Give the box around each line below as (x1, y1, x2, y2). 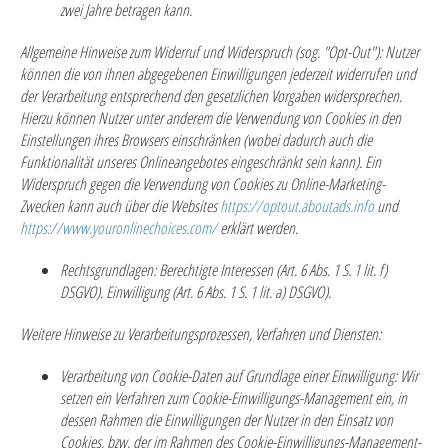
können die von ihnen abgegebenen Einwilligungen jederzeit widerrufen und (20, 63, 416, 85)
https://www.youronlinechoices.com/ (20, 217, 217, 239)
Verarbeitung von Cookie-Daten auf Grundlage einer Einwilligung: (60, 365, 400, 387)
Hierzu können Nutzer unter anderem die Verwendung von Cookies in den (20, 107, 401, 129)
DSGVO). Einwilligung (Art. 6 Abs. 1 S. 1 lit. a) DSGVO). (60, 281, 331, 303)
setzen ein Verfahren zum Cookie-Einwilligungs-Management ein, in (60, 387, 407, 409)
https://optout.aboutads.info (220, 195, 374, 217)
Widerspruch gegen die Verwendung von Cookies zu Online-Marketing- (20, 173, 385, 195)
